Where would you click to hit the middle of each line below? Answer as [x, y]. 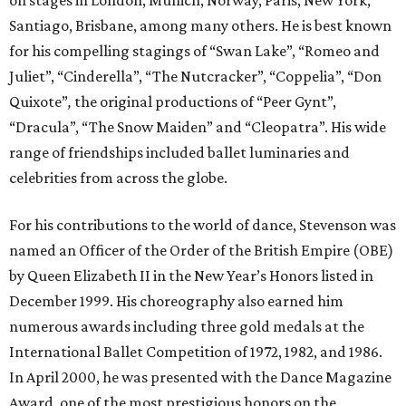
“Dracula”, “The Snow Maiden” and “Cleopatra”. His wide [198, 127]
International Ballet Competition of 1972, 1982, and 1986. [196, 352]
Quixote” [39, 102]
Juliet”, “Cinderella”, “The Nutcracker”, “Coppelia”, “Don [195, 77]
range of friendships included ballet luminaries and [179, 153]
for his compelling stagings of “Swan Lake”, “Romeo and [194, 51]
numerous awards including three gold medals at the [187, 327]
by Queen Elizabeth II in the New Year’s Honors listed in [191, 276]
